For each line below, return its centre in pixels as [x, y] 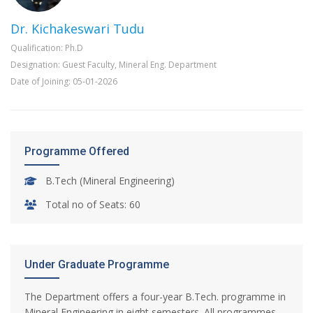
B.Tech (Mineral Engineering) [110, 181]
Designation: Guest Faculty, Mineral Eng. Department [114, 65]
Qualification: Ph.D [47, 48]
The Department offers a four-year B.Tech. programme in [155, 297]
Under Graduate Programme [97, 265]
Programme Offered [77, 152]
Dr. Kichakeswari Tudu [78, 29]
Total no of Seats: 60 [93, 205]
